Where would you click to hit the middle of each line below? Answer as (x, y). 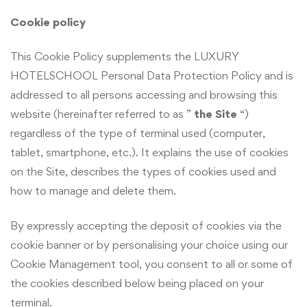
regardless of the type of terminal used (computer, (138, 133)
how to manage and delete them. (93, 191)
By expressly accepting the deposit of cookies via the (146, 225)
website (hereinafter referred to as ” (102, 114)
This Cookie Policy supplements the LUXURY (125, 57)
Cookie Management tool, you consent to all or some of (151, 263)
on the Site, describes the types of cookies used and (143, 172)
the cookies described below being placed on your (137, 283)
